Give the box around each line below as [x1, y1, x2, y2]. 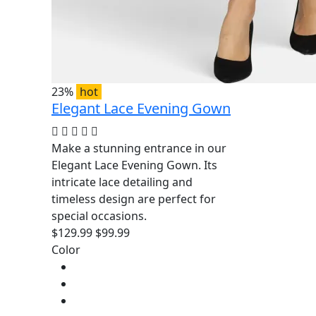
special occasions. [51, 207, 147, 224]
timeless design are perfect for [51, 190, 216, 207]
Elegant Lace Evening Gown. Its [51, 157, 217, 173]
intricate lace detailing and [51, 174, 193, 190]
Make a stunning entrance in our [51, 140, 226, 156]
